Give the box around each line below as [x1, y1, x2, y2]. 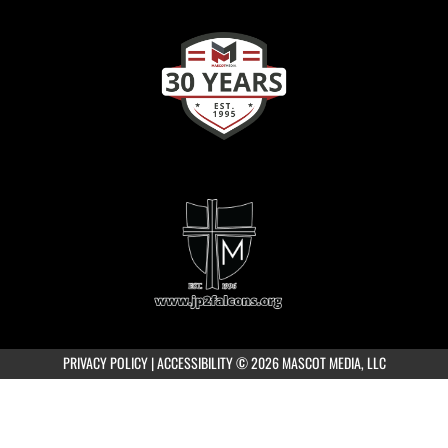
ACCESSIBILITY [156, 352, 233, 374]
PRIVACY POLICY [62, 352, 148, 374]
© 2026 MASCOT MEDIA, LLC [235, 352, 386, 374]
